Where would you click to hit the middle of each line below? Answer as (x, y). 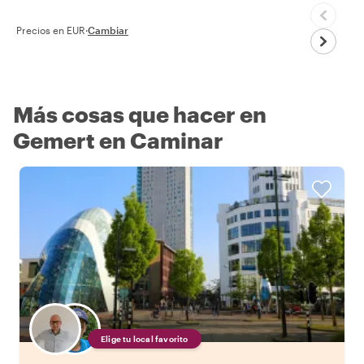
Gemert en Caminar (118, 140)
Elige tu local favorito (145, 338)
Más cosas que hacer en (140, 114)
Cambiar (108, 30)
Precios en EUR (51, 30)
